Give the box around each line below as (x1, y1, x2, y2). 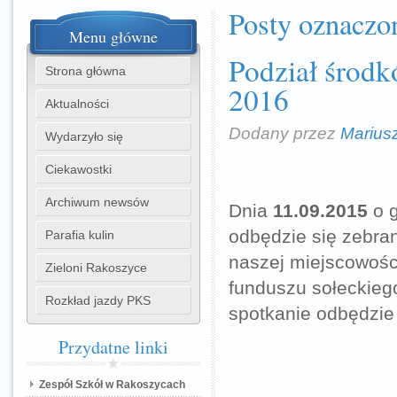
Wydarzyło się (45, 129, 123, 144)
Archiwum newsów (45, 195, 149, 209)
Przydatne (58, 335, 130, 359)
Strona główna (45, 64, 126, 78)
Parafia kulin (45, 228, 114, 242)
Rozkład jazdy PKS (45, 293, 151, 307)
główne (106, 26, 158, 47)
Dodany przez (229, 123, 340, 143)
